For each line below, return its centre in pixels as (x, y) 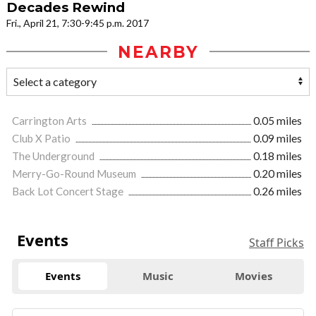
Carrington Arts (50, 120)
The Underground (54, 156)
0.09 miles (278, 138)
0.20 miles (278, 173)
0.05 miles (278, 120)
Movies (253, 276)
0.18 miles (278, 156)
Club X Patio (42, 138)
